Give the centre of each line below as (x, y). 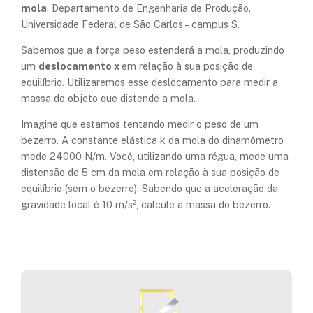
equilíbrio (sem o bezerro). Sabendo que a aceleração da (150, 189)
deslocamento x (80, 66)
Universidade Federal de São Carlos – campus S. (130, 24)
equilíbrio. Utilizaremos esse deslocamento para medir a (150, 82)
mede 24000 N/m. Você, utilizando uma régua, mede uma (155, 156)
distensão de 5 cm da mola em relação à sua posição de (150, 173)
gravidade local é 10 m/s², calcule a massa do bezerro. (146, 205)
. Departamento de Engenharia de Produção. (149, 8)
